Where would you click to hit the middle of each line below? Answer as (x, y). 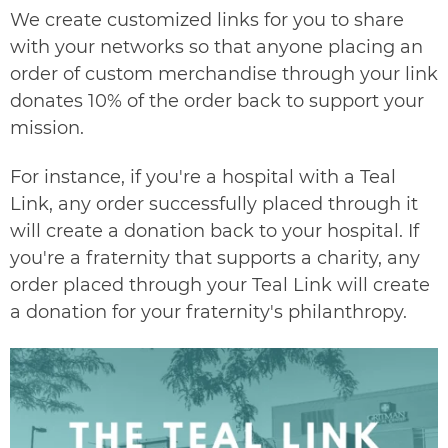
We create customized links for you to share (207, 19)
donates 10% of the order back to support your (217, 100)
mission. (47, 127)
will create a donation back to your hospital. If (214, 231)
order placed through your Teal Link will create (220, 285)
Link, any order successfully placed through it (214, 204)
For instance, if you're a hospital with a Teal (203, 177)
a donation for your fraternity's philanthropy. (208, 312)
